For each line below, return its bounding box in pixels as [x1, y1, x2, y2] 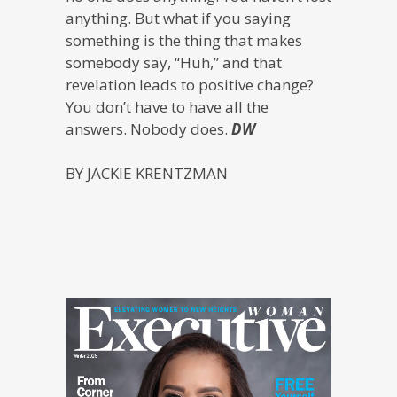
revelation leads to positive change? [66, 74, 314, 95]
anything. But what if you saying [66, 7, 291, 28]
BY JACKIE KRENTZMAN [66, 162, 228, 183]
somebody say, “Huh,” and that [66, 51, 282, 73]
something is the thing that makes [66, 29, 302, 51]
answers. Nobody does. [66, 118, 231, 139]
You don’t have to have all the [66, 96, 269, 117]
